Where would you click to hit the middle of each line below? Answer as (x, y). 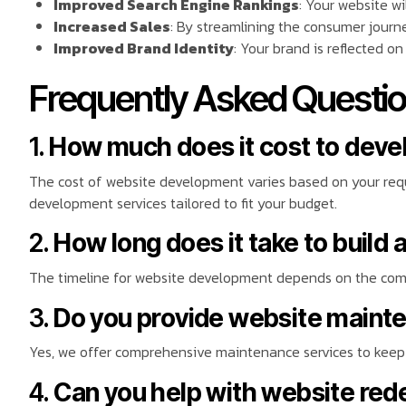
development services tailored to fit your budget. (183, 203)
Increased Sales (112, 27)
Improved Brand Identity (144, 48)
